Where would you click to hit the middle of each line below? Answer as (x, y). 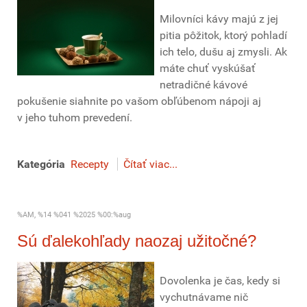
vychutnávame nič (204, 297)
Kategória (41, 164)
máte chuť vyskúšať (208, 68)
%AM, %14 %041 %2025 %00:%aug (74, 215)
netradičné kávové (204, 85)
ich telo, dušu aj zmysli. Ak (223, 52)
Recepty (90, 164)
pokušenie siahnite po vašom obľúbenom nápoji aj (139, 101)
